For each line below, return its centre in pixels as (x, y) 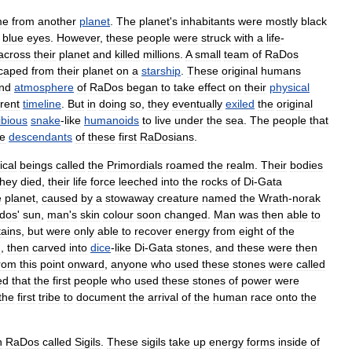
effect (212, 87)
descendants (40, 136)
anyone (129, 264)
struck (216, 37)
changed (186, 214)
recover (153, 231)
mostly (282, 21)
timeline (42, 103)
